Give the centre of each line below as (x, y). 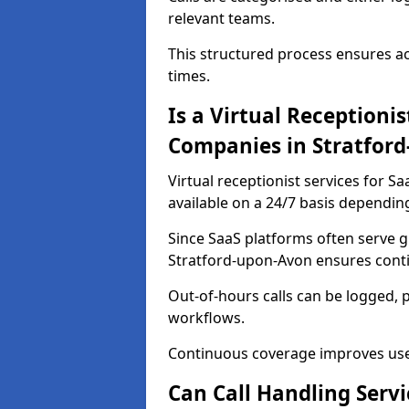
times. (189, 76)
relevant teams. (221, 18)
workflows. (206, 318)
